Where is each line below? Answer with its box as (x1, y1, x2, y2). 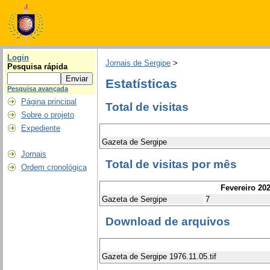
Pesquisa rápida (7, 62, 67, 71)
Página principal (21, 97, 77, 106)
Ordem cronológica (21, 163, 87, 172)
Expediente (21, 124, 60, 133)
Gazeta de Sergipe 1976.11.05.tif (102, 251, 216, 261)
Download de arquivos (105, 215, 230, 228)
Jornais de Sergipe (105, 58, 171, 68)
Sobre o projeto (21, 110, 74, 119)
